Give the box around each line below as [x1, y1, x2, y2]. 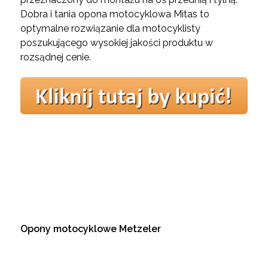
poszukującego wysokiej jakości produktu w [20, 37, 213, 49]
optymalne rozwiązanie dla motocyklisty [20, 23, 200, 35]
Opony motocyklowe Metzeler [20, 223, 161, 234]
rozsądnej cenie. [20, 51, 93, 63]
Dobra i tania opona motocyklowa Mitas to [20, 8, 209, 20]
